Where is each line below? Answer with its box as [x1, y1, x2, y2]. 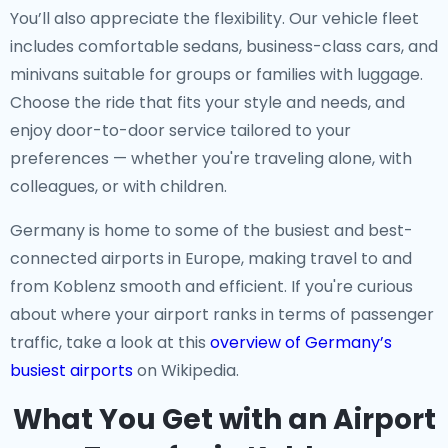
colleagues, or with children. [10, 175, 227, 198]
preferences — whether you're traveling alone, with [10, 147, 412, 170]
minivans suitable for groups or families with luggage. [10, 63, 423, 86]
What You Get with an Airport [12, 400, 436, 439]
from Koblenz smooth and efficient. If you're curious [10, 275, 413, 298]
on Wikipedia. [133, 359, 239, 382]
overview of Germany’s [210, 331, 392, 354]
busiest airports [10, 359, 133, 382]
